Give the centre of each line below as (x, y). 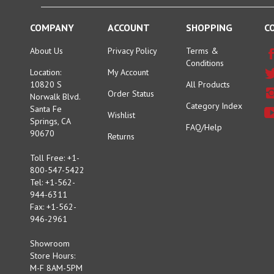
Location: (45, 60)
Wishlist (122, 102)
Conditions (205, 50)
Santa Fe (46, 96)
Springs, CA (50, 109)
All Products (208, 72)
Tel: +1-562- (52, 170)
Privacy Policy (133, 38)
